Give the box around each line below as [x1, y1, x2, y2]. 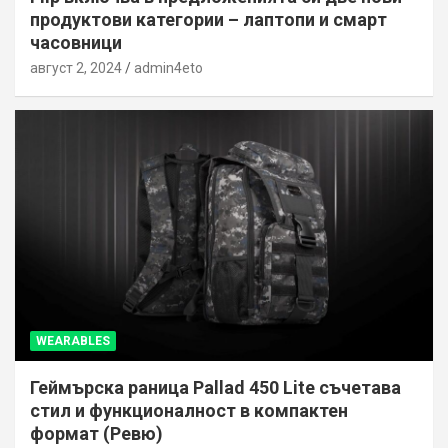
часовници [30, 32, 122, 54]
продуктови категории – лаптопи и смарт [30, 9, 387, 31]
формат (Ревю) [30, 423, 163, 445]
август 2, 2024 [30, 60, 122, 77]
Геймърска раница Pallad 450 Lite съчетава [30, 377, 401, 399]
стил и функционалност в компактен [30, 400, 348, 422]
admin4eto [134, 60, 203, 77]
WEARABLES [36, 334, 110, 349]
